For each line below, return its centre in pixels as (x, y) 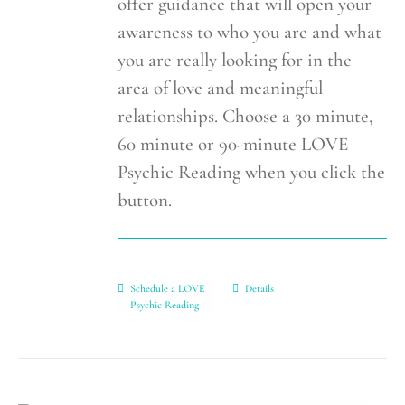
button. (145, 200)
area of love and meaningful (221, 88)
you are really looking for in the (235, 60)
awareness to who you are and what (250, 32)
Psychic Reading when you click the (252, 172)
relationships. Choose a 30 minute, (246, 116)
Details (259, 288)
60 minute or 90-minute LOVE (233, 144)
